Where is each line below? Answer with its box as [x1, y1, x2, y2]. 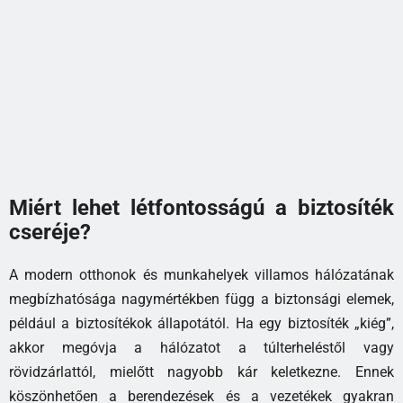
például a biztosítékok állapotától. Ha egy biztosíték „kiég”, [9, 315, 394, 333]
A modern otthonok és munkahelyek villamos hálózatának [9, 266, 394, 284]
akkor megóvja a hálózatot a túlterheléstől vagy [9, 339, 394, 357]
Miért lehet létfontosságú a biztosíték [9, 195, 394, 221]
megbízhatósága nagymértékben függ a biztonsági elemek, [9, 291, 394, 309]
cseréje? [9, 219, 91, 246]
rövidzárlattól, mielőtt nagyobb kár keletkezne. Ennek [9, 363, 394, 381]
